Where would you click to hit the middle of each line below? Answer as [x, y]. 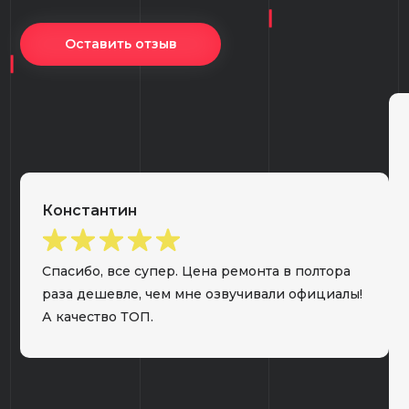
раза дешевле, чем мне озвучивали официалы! [203, 294]
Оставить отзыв [121, 43]
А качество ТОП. [98, 317]
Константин [90, 210]
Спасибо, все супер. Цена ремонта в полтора [197, 272]
